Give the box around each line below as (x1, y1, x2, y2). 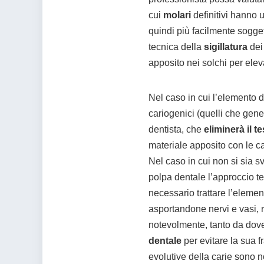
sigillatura (204, 42, 247, 52)
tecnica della (148, 42, 204, 52)
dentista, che (148, 124, 204, 135)
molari (163, 10, 191, 21)
